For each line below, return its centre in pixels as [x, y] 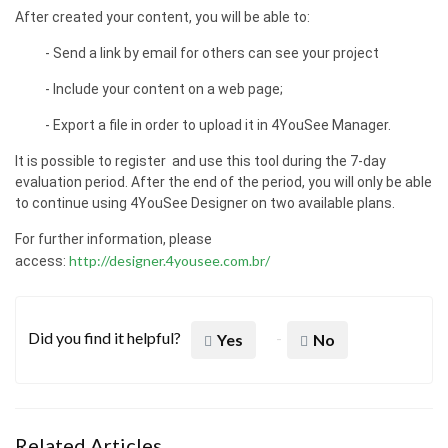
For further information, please [113, 238]
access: [42, 260]
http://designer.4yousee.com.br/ [169, 260]
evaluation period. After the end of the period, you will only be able [223, 181]
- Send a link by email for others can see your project [212, 52]
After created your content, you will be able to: [162, 16]
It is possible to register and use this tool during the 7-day [200, 160]
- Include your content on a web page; [164, 88]
